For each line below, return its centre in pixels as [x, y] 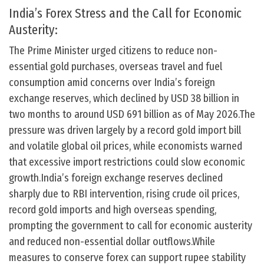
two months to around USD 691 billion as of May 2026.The [132, 115]
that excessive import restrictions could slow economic [127, 162]
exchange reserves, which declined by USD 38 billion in [124, 99]
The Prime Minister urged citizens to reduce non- [113, 51]
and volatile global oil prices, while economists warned [126, 146]
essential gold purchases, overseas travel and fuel [115, 67]
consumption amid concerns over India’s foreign [112, 83]
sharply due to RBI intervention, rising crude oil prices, [124, 194]
